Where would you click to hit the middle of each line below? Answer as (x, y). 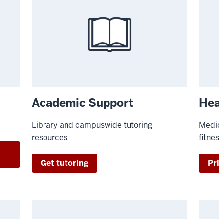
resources (50, 138)
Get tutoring (65, 163)
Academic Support (83, 103)
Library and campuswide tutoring (92, 125)
